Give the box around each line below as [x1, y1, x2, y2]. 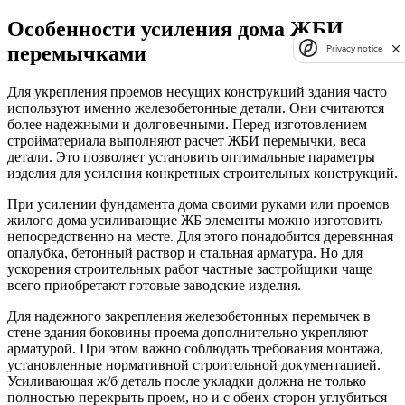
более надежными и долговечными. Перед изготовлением [7, 116, 367, 132]
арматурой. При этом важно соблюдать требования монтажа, [7, 340, 383, 356]
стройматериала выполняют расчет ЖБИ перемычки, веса [7, 132, 366, 148]
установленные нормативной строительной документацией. [7, 356, 381, 372]
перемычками [7, 41, 146, 65]
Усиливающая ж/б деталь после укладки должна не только [7, 372, 366, 389]
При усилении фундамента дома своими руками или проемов [7, 195, 390, 212]
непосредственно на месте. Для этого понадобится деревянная [7, 228, 393, 244]
